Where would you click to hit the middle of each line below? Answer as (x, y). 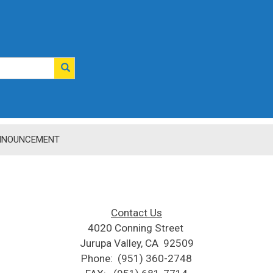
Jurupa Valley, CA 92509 (136, 243)
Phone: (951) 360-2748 (136, 258)
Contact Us (136, 213)
